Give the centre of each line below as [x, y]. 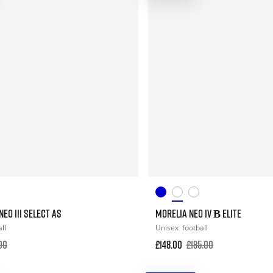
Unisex [168, 227]
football [195, 227]
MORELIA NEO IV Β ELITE [198, 213]
